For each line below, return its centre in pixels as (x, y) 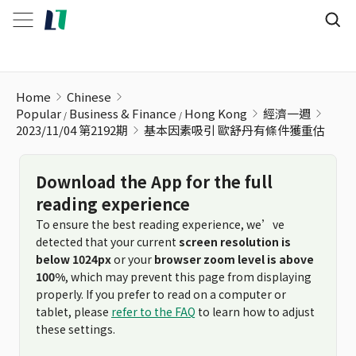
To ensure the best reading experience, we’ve (160, 224)
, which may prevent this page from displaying (188, 277)
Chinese (89, 97)
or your (133, 259)
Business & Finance (123, 113)
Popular (39, 113)
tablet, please (74, 311)
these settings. (75, 329)
